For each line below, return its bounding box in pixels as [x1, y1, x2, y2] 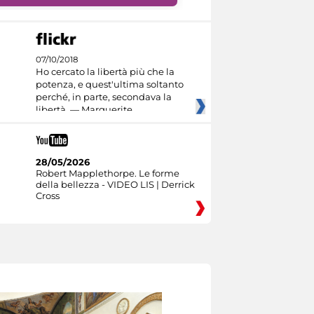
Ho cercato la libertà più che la [35, 66, 175, 78]
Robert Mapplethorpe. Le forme [35, 167, 179, 179]
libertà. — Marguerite [35, 104, 132, 116]
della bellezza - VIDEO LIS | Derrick [35, 178, 195, 190]
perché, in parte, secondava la [35, 91, 172, 103]
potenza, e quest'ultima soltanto [35, 78, 184, 90]
